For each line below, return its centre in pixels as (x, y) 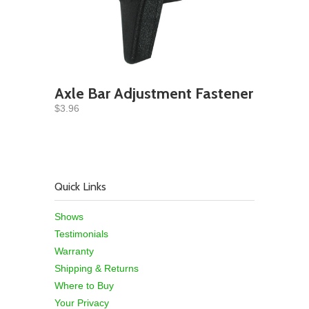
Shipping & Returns (97, 269)
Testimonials (81, 234)
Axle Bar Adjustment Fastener (154, 94)
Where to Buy (84, 286)
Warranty (74, 251)
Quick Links (80, 187)
